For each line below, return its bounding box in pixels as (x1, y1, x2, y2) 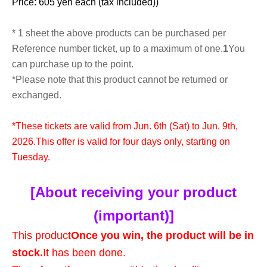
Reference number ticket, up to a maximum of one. (12, 44, 223, 54)
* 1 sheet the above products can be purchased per (12, 28, 226, 38)
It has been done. (43, 247, 126, 259)
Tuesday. (12, 152, 50, 162)
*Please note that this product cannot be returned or (12, 74, 228, 85)
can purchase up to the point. (12, 59, 133, 69)
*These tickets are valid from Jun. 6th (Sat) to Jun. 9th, (12, 121, 238, 131)
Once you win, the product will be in (71, 229, 254, 241)
